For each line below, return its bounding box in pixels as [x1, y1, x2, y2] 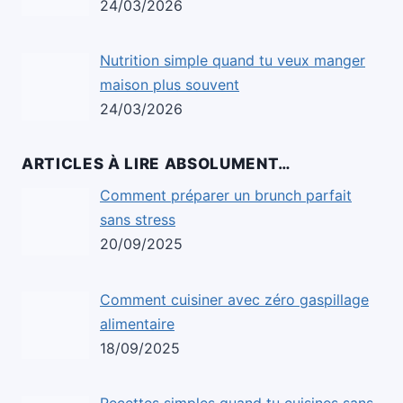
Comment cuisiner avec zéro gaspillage [100, 290, 369, 309]
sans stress [100, 210, 175, 228]
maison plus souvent [100, 76, 239, 94]
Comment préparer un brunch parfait [100, 185, 352, 204]
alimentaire [100, 314, 175, 333]
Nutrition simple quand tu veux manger [100, 51, 365, 70]
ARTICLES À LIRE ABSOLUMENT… [22, 155, 291, 174]
